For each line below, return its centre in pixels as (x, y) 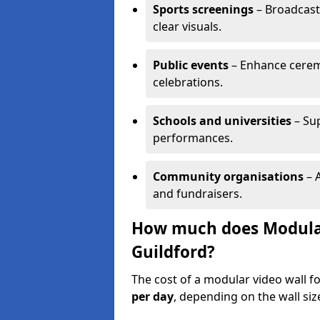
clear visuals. (187, 26)
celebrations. (188, 82)
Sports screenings (203, 9)
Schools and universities (222, 121)
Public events (191, 65)
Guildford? (173, 252)
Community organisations (228, 176)
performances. (193, 138)
